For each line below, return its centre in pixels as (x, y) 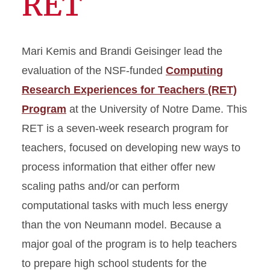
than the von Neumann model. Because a (121, 225)
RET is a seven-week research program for (125, 128)
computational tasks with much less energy (125, 206)
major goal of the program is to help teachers (129, 244)
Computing (194, 71)
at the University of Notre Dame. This (157, 109)
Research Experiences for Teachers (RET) (129, 90)
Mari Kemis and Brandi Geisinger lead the (122, 51)
